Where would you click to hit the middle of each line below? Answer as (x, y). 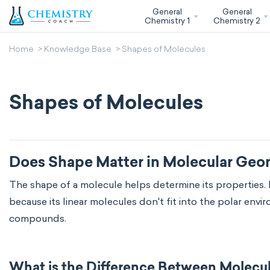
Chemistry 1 (167, 20)
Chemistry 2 (237, 20)
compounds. (39, 218)
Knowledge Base (78, 50)
